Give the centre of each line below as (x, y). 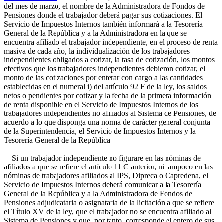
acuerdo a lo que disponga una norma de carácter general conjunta (107, 122)
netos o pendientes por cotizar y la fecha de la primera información (108, 95)
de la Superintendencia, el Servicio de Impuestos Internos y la (100, 131)
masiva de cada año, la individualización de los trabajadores (97, 51)
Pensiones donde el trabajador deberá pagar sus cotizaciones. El (103, 15)
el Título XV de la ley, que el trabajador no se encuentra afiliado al (108, 211)
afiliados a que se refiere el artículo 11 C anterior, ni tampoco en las (108, 167)
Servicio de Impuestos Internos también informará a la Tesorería (103, 24)
